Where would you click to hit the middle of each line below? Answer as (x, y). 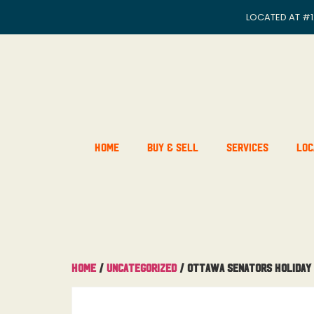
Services (247, 146)
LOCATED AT (274, 17)
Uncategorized (142, 267)
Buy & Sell (172, 146)
